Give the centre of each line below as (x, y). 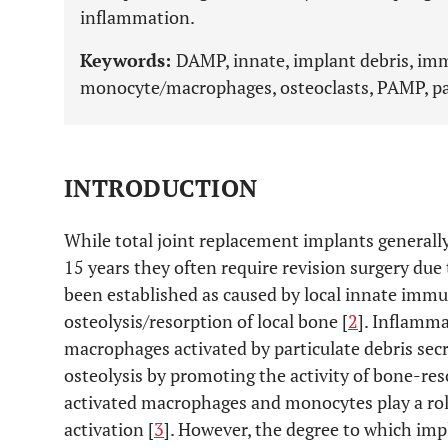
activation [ (109, 429)
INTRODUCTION (161, 188)
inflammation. (137, 17)
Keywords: (128, 60)
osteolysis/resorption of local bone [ (206, 321)
